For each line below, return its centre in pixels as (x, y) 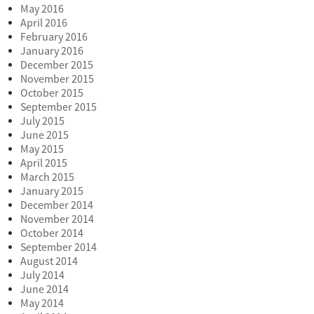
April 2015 (43, 164)
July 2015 (42, 122)
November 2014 (57, 220)
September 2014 (58, 248)
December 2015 (56, 66)
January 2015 (52, 192)
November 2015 (57, 80)
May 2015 (42, 150)
